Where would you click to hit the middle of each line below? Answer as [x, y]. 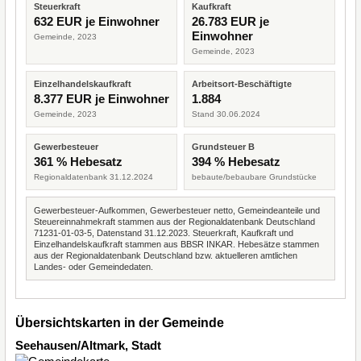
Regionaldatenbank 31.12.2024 [93, 177]
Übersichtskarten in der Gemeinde [120, 323]
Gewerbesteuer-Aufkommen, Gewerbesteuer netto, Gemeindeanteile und [177, 210]
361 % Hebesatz [78, 162]
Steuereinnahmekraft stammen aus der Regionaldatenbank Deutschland [174, 222]
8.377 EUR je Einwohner [102, 99]
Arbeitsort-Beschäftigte [242, 84]
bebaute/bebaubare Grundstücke [254, 177]
